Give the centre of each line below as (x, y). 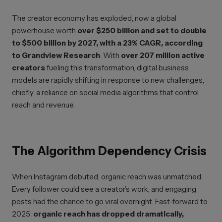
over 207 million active (163, 55)
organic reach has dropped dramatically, (109, 214)
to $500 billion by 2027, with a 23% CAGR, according (107, 43)
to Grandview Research (56, 55)
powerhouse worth (45, 30)
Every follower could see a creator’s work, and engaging (104, 189)
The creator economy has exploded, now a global (94, 18)
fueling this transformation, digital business (117, 68)
